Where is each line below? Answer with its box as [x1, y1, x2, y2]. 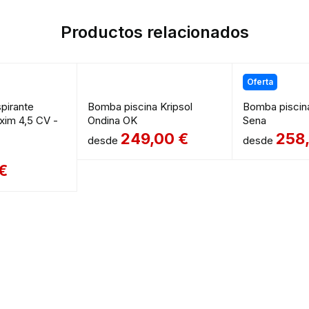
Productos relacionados [61, 22, 249, 43]
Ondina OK [88, 114, 138, 128]
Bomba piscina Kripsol [88, 100, 193, 114]
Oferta [246, 77, 273, 88]
